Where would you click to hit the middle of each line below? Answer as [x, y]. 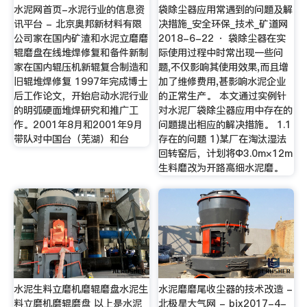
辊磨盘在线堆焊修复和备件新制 [81, 52]
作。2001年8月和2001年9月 [78, 124]
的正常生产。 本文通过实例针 [223, 96]
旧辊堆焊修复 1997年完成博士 [80, 81]
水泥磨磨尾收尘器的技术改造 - [226, 289]
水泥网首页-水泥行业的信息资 [79, 9]
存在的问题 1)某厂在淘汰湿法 [223, 139]
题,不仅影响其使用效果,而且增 [224, 67]
